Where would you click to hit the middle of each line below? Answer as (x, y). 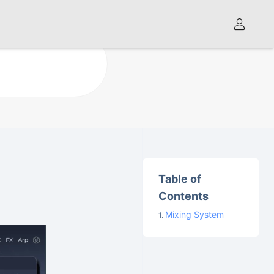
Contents (184, 196)
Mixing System (195, 215)
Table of (180, 179)
